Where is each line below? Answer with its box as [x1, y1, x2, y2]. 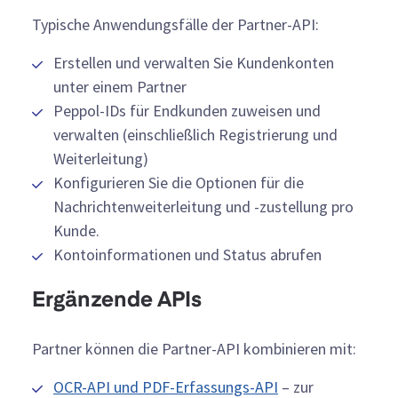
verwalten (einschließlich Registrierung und [53, 123, 338, 145]
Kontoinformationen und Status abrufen [53, 243, 322, 265]
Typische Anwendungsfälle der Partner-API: [32, 13, 319, 35]
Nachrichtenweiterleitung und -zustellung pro [53, 195, 354, 217]
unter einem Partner [53, 76, 187, 97]
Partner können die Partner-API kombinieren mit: [32, 338, 356, 359]
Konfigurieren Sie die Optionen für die [53, 171, 304, 193]
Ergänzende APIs [32, 290, 202, 312]
